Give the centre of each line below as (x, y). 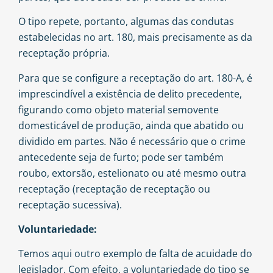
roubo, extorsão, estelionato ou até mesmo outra (132, 173)
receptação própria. (64, 53)
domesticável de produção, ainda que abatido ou (131, 125)
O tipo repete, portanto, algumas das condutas (126, 22)
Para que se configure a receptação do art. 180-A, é (135, 78)
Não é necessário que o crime (177, 141)
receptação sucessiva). (70, 204)
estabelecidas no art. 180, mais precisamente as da (135, 37)
